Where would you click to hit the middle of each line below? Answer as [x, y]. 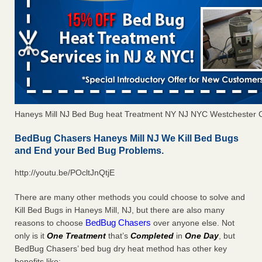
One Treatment [76, 236]
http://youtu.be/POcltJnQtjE [65, 173]
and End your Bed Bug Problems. [89, 151]
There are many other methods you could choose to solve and [130, 197]
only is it [31, 236]
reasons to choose [50, 223]
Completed [152, 236]
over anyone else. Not [193, 223]
